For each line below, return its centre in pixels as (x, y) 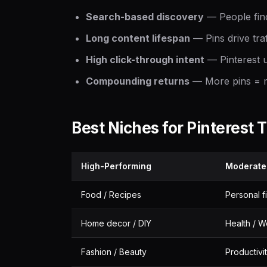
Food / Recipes (111, 195)
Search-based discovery (145, 17)
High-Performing (116, 166)
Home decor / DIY (116, 223)
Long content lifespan (138, 38)
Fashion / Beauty (114, 252)
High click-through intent (145, 60)
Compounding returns (138, 81)
